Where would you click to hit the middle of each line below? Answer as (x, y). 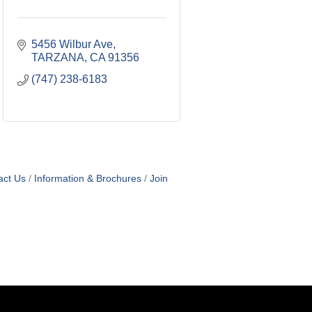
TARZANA (58, 58)
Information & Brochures (87, 179)
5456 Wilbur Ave (72, 45)
